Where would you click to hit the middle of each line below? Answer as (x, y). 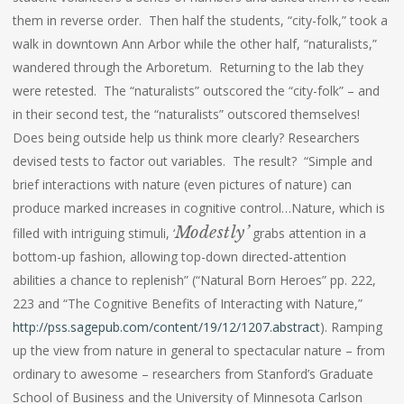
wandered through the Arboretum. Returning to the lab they (188, 67)
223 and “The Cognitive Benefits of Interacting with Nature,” (187, 303)
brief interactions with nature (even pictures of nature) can (182, 184)
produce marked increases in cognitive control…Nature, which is (198, 208)
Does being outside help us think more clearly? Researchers (186, 138)
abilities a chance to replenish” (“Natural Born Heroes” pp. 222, (194, 280)
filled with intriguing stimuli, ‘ (93, 233)
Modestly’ (212, 233)
